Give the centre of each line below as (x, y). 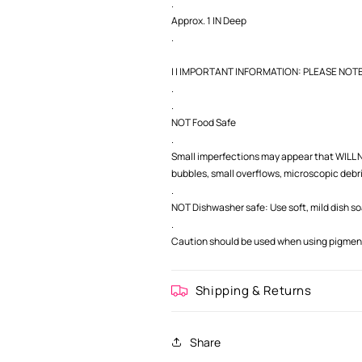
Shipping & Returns (253, 290)
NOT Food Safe (203, 122)
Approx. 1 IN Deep (208, 21)
